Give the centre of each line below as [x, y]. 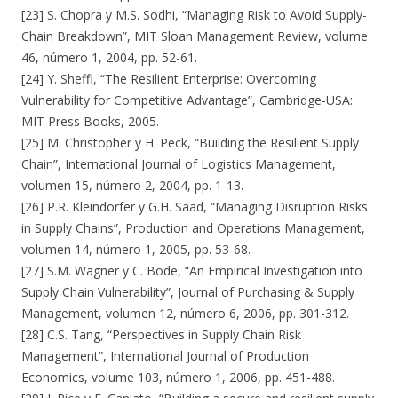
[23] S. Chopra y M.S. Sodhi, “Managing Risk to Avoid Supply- [194, 15]
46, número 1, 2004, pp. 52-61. [109, 57]
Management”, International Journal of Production [165, 356]
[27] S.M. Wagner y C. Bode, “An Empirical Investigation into [192, 271]
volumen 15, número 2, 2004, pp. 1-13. [132, 185]
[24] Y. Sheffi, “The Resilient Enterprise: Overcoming [169, 79]
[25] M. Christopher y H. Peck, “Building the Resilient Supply [190, 143]
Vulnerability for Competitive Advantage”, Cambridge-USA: [187, 100]
